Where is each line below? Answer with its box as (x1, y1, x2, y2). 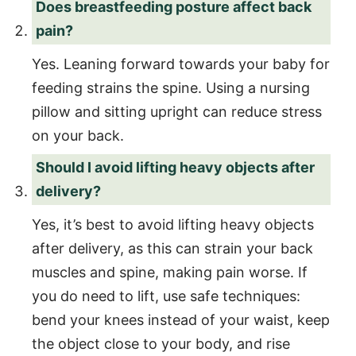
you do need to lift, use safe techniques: (32, 287, 300, 304)
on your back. (32, 126, 124, 144)
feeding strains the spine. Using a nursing (32, 79, 310, 96)
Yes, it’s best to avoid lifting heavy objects (32, 215, 314, 233)
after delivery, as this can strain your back (32, 239, 313, 257)
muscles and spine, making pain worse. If (32, 263, 308, 281)
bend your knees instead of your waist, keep (32, 311, 330, 328)
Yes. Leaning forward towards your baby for (32, 55, 330, 72)
